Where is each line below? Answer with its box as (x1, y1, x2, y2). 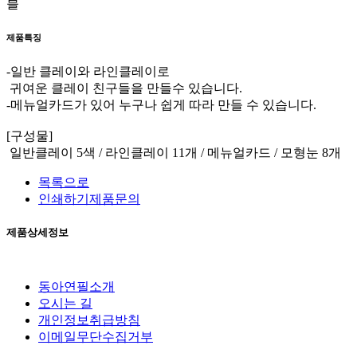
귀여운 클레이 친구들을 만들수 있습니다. (6, 80, 242, 95)
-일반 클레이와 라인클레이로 (6, 64, 170, 78)
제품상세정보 (6, 226, 69, 238)
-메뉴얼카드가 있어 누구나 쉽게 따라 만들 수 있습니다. (6, 97, 316, 112)
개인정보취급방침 (38, 312, 140, 327)
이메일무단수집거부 (38, 329, 153, 343)
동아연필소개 (38, 279, 115, 293)
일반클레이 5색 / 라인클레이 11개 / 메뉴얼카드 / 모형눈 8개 (6, 145, 341, 159)
